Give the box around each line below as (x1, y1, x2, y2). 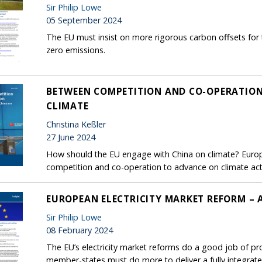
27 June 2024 (46, 131, 95, 143)
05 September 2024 (46, 14, 122, 26)
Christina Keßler (46, 118, 106, 130)
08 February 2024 (46, 224, 113, 236)
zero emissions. (46, 44, 105, 56)
